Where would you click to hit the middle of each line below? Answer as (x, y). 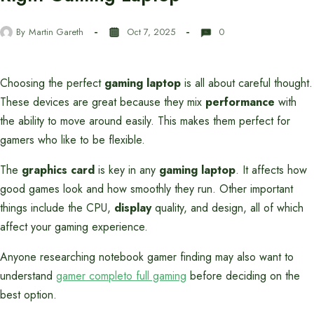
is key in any (127, 170)
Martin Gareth (56, 32)
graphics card (58, 170)
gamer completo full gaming (121, 276)
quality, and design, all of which (227, 208)
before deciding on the (243, 276)
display (133, 208)
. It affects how (271, 170)
